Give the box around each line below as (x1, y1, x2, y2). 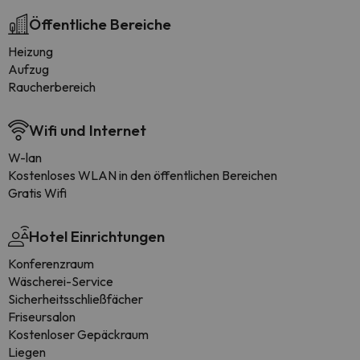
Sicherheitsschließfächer (8, 291, 143, 307)
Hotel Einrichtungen (29, 227, 165, 246)
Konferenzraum (8, 256, 94, 272)
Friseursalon (8, 309, 76, 325)
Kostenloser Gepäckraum (8, 326, 149, 342)
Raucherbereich (8, 79, 96, 95)
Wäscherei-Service (8, 273, 113, 289)
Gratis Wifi (8, 185, 67, 201)
